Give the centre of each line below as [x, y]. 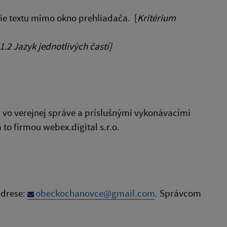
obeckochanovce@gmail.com [95, 193]
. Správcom [178, 193]
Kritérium [157, 18]
